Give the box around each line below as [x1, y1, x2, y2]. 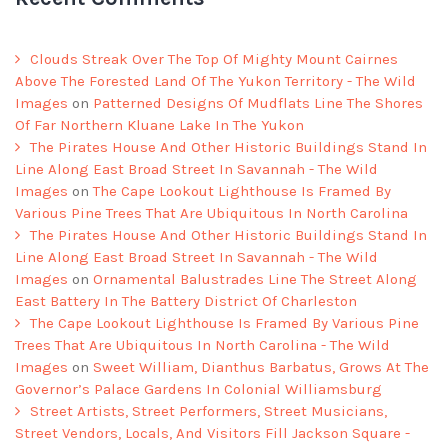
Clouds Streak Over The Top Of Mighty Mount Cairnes [30, 49, 398, 68]
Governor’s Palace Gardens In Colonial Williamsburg [15, 379, 382, 398]
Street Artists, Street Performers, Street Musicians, [30, 401, 387, 420]
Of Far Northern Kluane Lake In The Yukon [15, 115, 304, 134]
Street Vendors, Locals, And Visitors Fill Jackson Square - [15, 423, 410, 442]
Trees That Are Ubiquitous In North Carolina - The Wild [15, 335, 390, 354]
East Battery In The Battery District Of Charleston [15, 291, 357, 310]
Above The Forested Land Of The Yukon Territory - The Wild [15, 71, 416, 90]
